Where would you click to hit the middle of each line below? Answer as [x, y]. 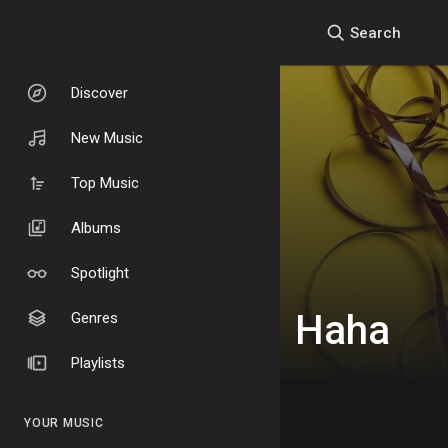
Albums [96, 227]
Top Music [105, 182]
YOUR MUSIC [64, 423]
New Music [107, 137]
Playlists [98, 362]
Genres [94, 317]
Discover [99, 92]
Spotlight [100, 272]
